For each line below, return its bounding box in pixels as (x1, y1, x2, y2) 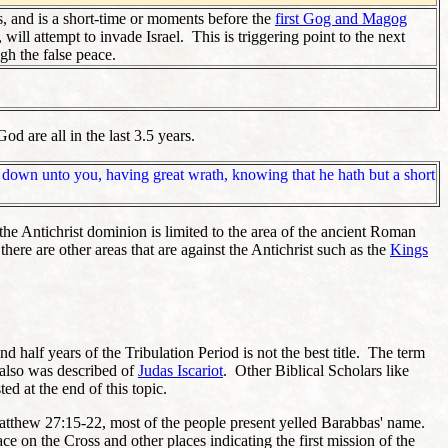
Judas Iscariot (138, 361, 223, 379)
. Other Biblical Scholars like (223, 361, 409, 379)
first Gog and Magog (275, 9, 407, 27)
